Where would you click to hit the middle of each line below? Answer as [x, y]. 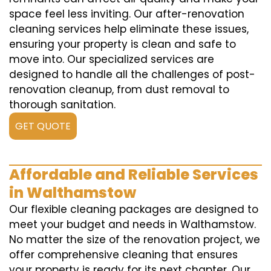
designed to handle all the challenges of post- [132, 74]
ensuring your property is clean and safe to [122, 44]
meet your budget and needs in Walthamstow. [132, 224]
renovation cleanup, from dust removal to [119, 90]
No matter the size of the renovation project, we [135, 240]
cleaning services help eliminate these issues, [129, 29]
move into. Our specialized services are [112, 59]
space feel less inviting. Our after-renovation [127, 14]
